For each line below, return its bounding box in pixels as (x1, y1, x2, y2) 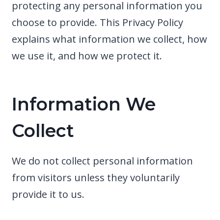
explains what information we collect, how (12, 32, 207, 46)
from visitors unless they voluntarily (12, 170, 180, 184)
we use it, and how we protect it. (12, 49, 162, 62)
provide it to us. (12, 187, 84, 201)
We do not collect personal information (12, 154, 193, 167)
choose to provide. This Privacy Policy (12, 15, 183, 29)
